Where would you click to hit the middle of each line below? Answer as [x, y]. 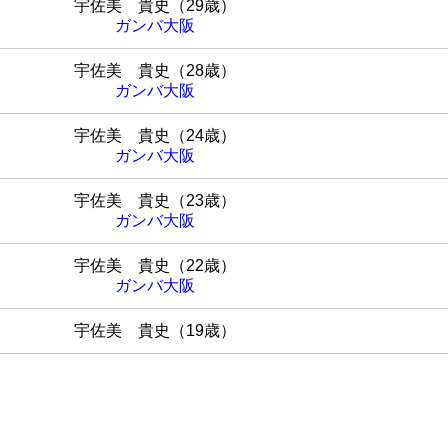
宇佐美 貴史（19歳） [155, 331]
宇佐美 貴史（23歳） [155, 201]
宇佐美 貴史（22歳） [155, 266]
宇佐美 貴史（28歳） [155, 71]
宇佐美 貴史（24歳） [155, 136]
